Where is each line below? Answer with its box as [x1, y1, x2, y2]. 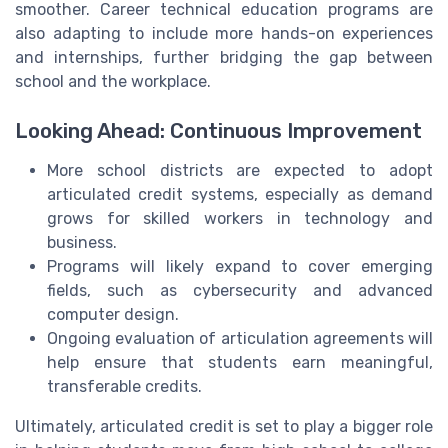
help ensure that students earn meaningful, [47, 352, 433, 372]
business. [47, 232, 117, 252]
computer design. [47, 304, 179, 324]
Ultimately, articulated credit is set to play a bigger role [15, 416, 433, 436]
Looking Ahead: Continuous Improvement [15, 118, 422, 143]
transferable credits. [47, 376, 202, 396]
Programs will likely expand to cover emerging [47, 256, 433, 276]
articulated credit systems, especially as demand [47, 184, 433, 204]
